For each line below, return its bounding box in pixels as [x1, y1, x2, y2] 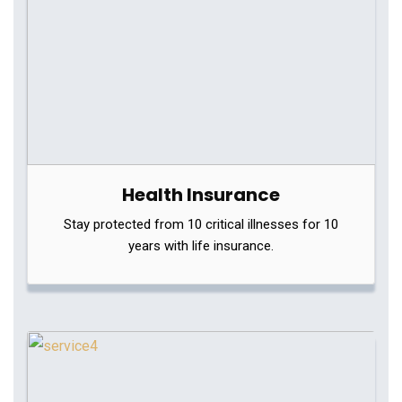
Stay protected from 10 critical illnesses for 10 [64, 216, 338, 232]
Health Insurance [122, 182, 280, 207]
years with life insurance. [128, 238, 274, 254]
